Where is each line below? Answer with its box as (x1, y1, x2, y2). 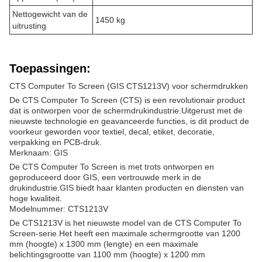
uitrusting (12, 21, 46, 30)
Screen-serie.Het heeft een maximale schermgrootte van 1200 (9, 229, 240, 238)
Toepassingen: (9, 62, 91, 75)
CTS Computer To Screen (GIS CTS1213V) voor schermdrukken (9, 81, 248, 91)
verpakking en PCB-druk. (9, 137, 102, 147)
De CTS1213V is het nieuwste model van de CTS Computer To (9, 218, 242, 227)
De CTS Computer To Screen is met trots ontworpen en (9, 162, 214, 171)
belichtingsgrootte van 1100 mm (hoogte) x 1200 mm (9, 250, 205, 259)
